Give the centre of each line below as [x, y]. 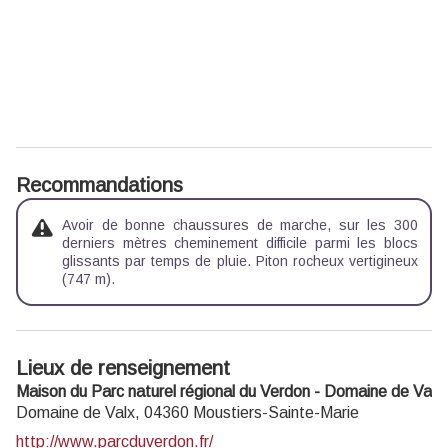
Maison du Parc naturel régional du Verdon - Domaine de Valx [229, 391]
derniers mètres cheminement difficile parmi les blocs [240, 243]
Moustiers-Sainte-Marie [276, 412]
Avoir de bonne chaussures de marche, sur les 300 [240, 225]
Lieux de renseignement [123, 368]
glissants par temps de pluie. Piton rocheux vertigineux [240, 261]
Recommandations [99, 185]
